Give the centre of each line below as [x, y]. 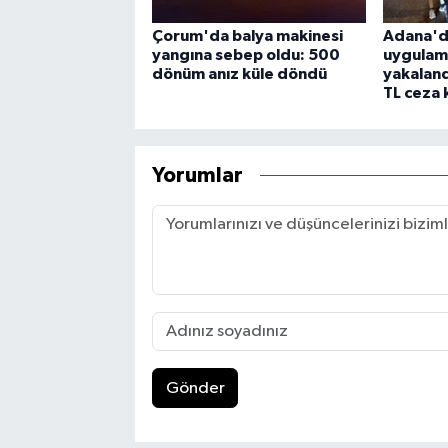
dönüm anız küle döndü [239, 74]
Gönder [195, 388]
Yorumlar [197, 175]
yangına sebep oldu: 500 [245, 55]
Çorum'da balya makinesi [247, 36]
